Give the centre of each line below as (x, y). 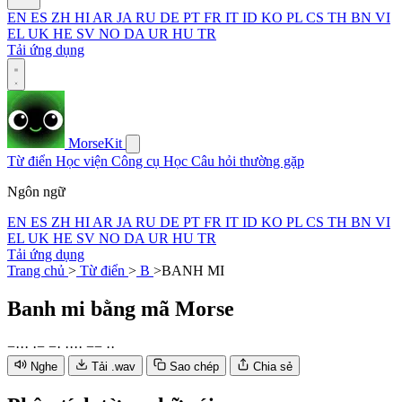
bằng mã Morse (162, 308)
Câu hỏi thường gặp (248, 161)
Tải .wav (114, 366)
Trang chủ (38, 271)
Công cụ (137, 161)
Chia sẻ (273, 366)
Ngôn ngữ (36, 192)
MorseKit (95, 143)
